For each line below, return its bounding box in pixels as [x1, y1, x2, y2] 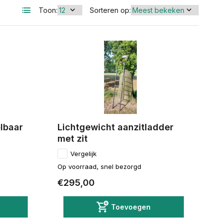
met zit [57, 133, 88, 144]
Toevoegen [111, 202, 151, 211]
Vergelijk [70, 149, 97, 158]
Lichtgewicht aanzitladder [57, 121, 173, 132]
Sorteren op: [90, 6, 131, 14]
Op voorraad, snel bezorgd [57, 162, 141, 170]
